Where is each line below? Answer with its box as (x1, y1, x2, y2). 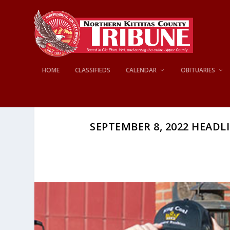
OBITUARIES (181, 65, 216, 74)
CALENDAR (126, 65, 157, 74)
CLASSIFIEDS (75, 65, 111, 74)
